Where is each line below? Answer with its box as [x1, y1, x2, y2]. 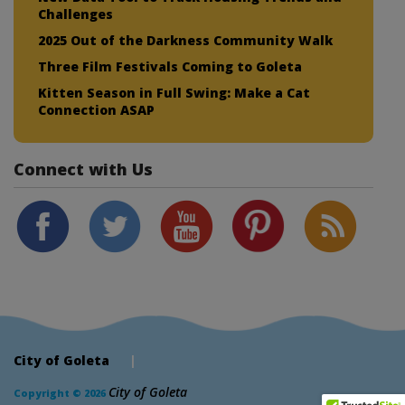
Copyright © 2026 [14, 386, 108, 400]
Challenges [38, 5, 113, 24]
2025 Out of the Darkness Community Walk [38, 32, 333, 50]
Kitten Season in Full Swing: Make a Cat [38, 84, 310, 102]
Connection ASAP [38, 101, 155, 119]
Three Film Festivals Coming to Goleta [38, 58, 302, 76]
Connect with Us [14, 158, 153, 181]
